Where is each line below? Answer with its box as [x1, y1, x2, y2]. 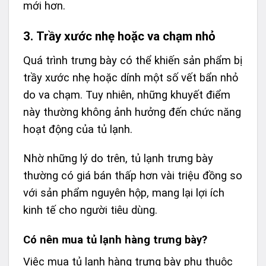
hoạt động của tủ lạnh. [23, 122, 132, 135]
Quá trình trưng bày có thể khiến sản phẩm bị [23, 53, 242, 66]
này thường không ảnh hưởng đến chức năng [23, 105, 241, 118]
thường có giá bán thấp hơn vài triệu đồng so [23, 169, 242, 182]
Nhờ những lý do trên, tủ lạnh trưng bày [23, 152, 213, 165]
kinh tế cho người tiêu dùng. [23, 204, 157, 217]
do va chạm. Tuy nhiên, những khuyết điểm [23, 88, 230, 101]
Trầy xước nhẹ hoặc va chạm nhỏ [36, 28, 216, 43]
